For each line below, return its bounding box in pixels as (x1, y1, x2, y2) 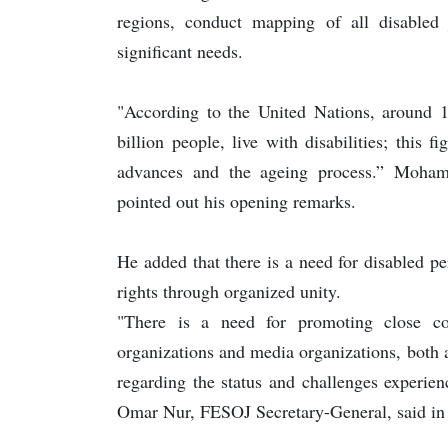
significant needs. (117, 38, 243, 63)
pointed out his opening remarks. (117, 188, 356, 213)
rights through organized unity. (117, 278, 341, 303)
